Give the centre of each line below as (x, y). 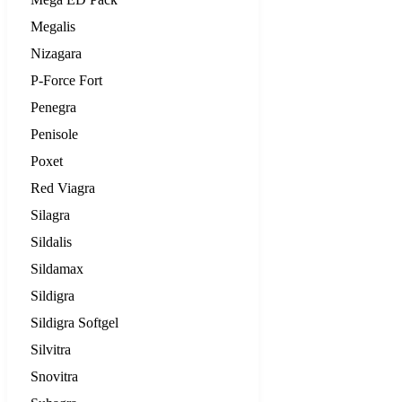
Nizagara (56, 53)
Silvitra (51, 349)
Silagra (50, 214)
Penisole (54, 134)
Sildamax (57, 268)
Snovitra (54, 376)
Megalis (53, 26)
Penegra (53, 107)
